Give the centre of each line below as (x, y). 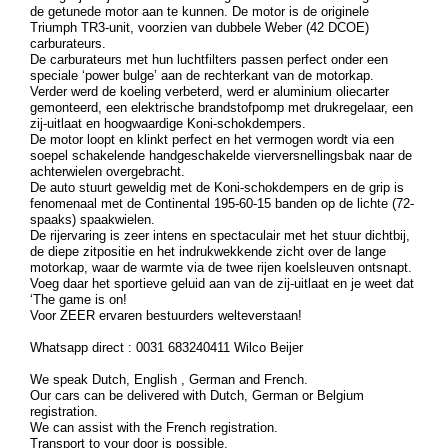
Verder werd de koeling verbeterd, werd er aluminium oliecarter (209, 91)
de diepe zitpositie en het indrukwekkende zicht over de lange (208, 251)
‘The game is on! (78, 299)
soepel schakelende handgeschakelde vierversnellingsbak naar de (221, 155)
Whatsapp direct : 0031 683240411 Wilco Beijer (166, 347)
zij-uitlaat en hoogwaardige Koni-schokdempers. (168, 123)
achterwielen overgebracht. (107, 171)
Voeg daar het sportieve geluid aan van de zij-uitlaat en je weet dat (222, 283)
